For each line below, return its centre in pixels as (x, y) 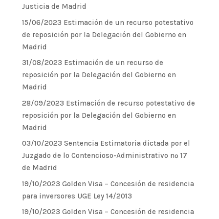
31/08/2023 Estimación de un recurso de (92, 63)
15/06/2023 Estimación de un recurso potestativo (108, 22)
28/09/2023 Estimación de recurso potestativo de (108, 103)
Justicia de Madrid (54, 6)
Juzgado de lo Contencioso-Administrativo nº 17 (104, 155)
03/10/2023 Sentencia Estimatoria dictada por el (106, 143)
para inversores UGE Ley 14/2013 (77, 196)
